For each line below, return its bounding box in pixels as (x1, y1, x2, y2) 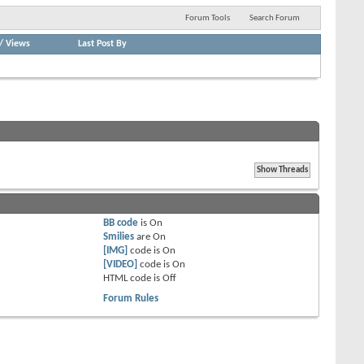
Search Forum (249, 13, 300, 23)
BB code (103, 217, 139, 228)
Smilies (103, 231, 135, 242)
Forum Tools (184, 13, 230, 23)
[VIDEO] (103, 258, 138, 270)
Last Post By (78, 38, 128, 49)
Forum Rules (103, 292, 159, 304)
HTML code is (103, 272, 163, 284)
